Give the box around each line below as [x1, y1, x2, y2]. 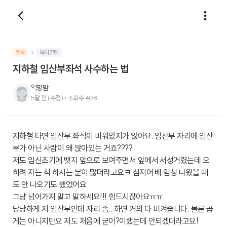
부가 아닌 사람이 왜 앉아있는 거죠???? [13, 143, 133, 153]
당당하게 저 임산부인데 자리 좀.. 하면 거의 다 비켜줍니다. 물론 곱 [13, 204, 213, 214]
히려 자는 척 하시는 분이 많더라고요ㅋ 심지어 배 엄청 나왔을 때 [13, 167, 208, 177]
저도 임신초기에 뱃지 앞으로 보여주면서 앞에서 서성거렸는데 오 [13, 155, 210, 165]
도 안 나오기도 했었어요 [13, 179, 87, 190]
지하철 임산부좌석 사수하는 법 [13, 62, 128, 75]
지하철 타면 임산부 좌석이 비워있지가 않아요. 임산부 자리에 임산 [13, 131, 213, 141]
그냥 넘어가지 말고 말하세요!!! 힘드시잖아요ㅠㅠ [13, 192, 163, 202]
